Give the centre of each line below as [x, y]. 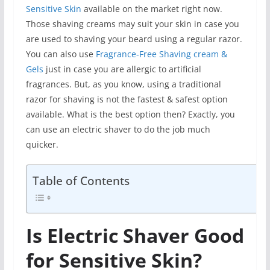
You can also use [61, 54]
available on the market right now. [152, 8]
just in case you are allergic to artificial [122, 69]
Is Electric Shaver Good [135, 235]
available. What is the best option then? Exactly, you [130, 114]
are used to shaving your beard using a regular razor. [134, 39]
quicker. [42, 144]
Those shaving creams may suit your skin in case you [132, 24]
